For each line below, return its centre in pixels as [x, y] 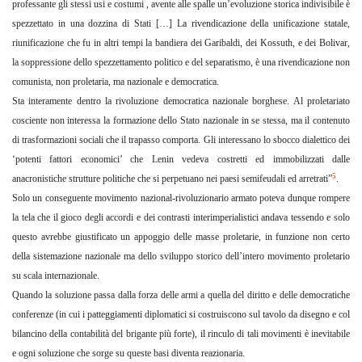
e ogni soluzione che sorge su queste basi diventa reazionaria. [128, 354]
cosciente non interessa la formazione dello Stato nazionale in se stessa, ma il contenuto [181, 121]
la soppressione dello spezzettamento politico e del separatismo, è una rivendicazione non [181, 63]
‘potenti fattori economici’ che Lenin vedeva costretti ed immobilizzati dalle [181, 160]
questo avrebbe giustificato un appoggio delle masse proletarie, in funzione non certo [181, 237]
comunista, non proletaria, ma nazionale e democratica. [116, 82]
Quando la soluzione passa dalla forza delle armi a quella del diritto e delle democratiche [181, 295]
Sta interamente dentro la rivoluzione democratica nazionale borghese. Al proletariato [181, 101]
